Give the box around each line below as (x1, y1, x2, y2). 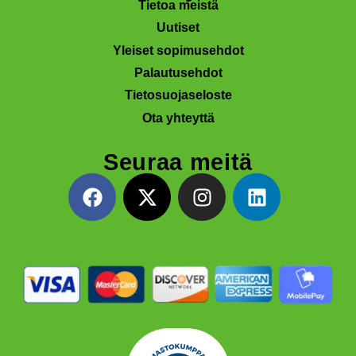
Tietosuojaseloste (124, 88, 232, 103)
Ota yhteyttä (141, 110, 215, 125)
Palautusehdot (133, 65, 222, 79)
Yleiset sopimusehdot (112, 43, 244, 57)
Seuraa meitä (103, 149, 253, 176)
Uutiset (157, 21, 199, 35)
